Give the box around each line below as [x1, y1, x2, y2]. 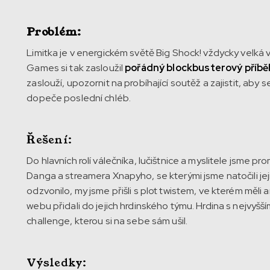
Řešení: [27, 131, 72, 148]
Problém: [27, 24, 81, 40]
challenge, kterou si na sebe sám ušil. [27, 214, 190, 227]
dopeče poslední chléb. [27, 91, 133, 104]
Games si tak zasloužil [27, 61, 125, 74]
